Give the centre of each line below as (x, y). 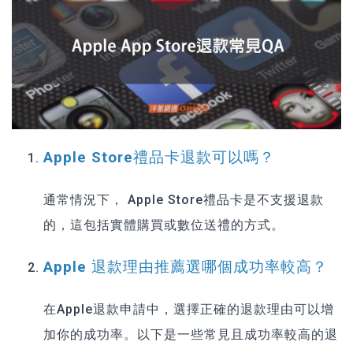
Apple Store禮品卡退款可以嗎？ (159, 158)
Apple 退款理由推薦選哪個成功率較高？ (186, 267)
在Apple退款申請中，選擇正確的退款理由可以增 (189, 309)
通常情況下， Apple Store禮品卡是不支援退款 (184, 200)
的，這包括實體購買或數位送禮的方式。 (164, 225)
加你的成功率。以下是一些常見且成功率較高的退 (191, 334)
